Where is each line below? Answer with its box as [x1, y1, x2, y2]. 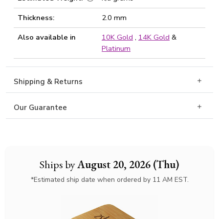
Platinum [102, 44, 131, 53]
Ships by [40, 157, 77, 172]
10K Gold [102, 32, 133, 42]
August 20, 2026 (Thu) [77, 157, 179, 172]
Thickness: [18, 13, 54, 22]
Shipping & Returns [14, 77, 83, 87]
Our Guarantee [14, 103, 67, 112]
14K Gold [138, 32, 170, 42]
